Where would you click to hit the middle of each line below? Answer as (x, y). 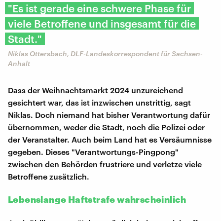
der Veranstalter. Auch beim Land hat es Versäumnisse (110, 139)
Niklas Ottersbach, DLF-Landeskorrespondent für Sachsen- (105, 53)
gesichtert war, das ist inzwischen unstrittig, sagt (99, 102)
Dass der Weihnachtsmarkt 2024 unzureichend (95, 90)
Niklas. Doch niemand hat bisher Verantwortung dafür (109, 114)
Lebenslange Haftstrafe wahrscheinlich (97, 199)
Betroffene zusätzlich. (49, 176)
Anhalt (19, 63)
